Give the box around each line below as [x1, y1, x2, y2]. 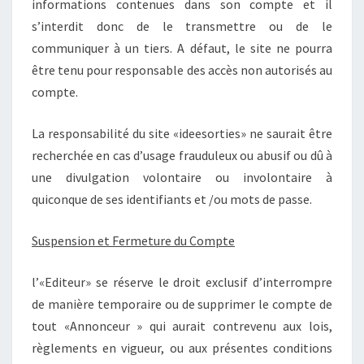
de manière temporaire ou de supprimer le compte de [32, 295, 332, 312]
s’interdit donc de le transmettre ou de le [32, 17, 332, 34]
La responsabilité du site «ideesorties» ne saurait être [32, 124, 332, 141]
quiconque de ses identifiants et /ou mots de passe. [32, 190, 312, 207]
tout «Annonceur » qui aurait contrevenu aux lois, [32, 317, 332, 334]
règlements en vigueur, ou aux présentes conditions [32, 339, 332, 356]
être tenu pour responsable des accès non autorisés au [32, 61, 332, 78]
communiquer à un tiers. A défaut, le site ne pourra [32, 39, 332, 56]
